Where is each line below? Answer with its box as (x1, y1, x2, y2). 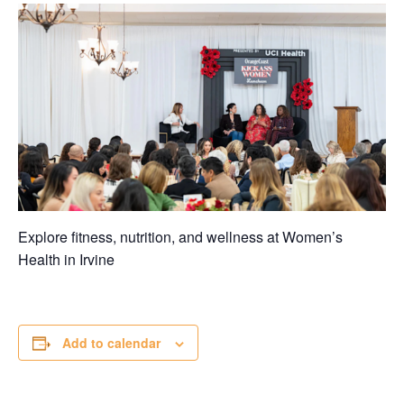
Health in (18, 248, 79, 270)
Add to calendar (62, 333, 161, 352)
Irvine (79, 248, 115, 270)
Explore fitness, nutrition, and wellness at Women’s (18, 225, 343, 247)
